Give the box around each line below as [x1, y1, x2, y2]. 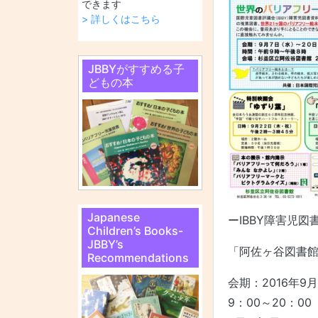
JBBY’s [87, 237, 124, 252]
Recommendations [87, 251, 189, 265]
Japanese [87, 210, 140, 225]
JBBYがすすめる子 [87, 62, 185, 76]
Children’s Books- [87, 224, 183, 238]
